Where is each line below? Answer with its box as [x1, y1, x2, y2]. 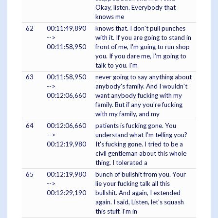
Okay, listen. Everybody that [95, 3, 176, 11]
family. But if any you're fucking [95, 100, 182, 109]
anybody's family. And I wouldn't [95, 82, 187, 90]
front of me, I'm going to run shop [95, 42, 190, 51]
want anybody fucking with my [95, 91, 182, 99]
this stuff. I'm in [95, 207, 137, 215]
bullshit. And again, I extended [95, 188, 181, 197]
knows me [95, 12, 124, 20]
